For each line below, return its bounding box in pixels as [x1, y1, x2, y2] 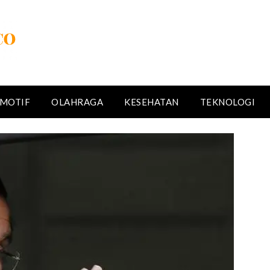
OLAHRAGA [51, 96, 103, 107]
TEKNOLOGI [199, 96, 255, 107]
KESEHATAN [124, 96, 179, 107]
